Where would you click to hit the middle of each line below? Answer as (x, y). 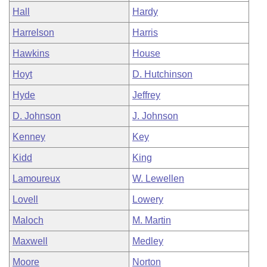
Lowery (148, 199)
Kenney (29, 137)
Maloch (28, 220)
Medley (148, 241)
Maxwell (30, 241)
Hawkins (31, 53)
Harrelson (33, 32)
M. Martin (152, 220)
